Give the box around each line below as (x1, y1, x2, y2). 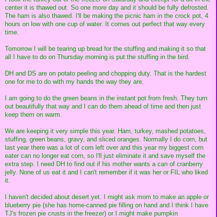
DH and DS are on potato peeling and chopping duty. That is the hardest (5, 70, 206, 77)
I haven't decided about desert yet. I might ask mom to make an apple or (5, 193, 209, 201)
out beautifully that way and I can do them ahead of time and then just (5, 103, 201, 110)
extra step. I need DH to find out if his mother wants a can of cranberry (5, 160, 203, 168)
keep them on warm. (5, 111, 62, 119)
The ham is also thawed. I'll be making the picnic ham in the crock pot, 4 (5, 12, 208, 20)
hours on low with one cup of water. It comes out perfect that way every (5, 20, 205, 28)
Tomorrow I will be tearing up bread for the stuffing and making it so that (5, 45, 206, 53)
